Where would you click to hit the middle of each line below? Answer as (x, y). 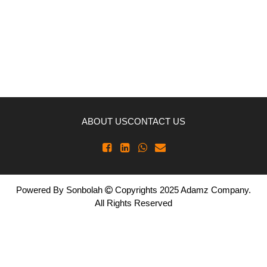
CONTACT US (156, 122)
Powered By (41, 190)
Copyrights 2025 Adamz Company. (182, 190)
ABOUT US (105, 122)
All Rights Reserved (133, 203)
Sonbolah (84, 190)
